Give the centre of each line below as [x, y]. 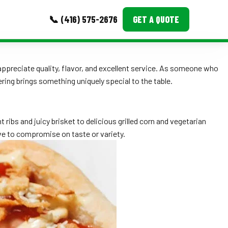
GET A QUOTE [156, 19]
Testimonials [65, 106]
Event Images [66, 84]
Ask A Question [68, 127]
